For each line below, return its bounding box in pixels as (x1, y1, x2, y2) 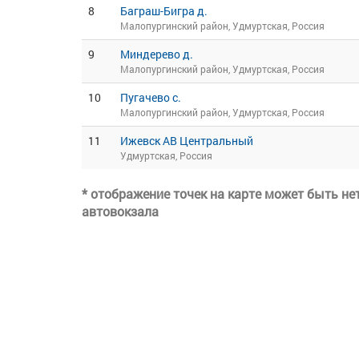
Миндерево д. (120, 46, 193, 62)
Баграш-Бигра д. (120, 3, 208, 18)
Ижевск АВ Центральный (120, 133, 253, 148)
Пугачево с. (120, 90, 181, 105)
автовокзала (82, 203, 159, 220)
